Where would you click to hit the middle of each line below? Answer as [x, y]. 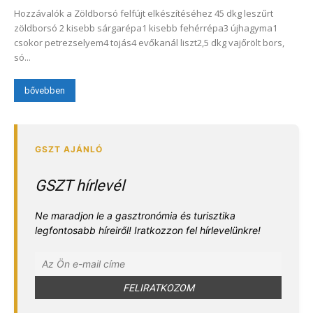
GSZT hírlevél [80, 185]
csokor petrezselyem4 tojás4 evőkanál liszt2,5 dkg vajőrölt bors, [149, 42]
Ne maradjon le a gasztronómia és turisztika [135, 215]
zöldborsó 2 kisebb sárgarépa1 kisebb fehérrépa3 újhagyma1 [146, 28]
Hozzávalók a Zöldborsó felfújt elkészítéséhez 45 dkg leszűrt [144, 13]
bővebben [45, 90]
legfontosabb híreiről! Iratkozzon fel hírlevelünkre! [148, 230]
